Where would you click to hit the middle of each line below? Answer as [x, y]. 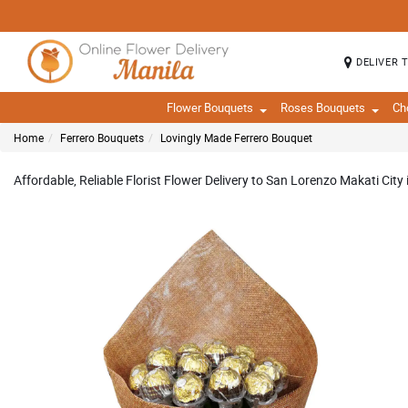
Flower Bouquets [210, 107]
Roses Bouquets [323, 107]
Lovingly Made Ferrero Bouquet [236, 138]
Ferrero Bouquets [102, 138]
